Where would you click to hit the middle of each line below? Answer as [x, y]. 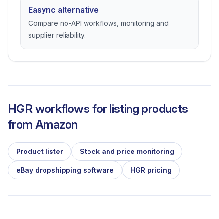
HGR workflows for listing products [98, 109]
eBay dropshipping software [65, 170]
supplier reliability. [57, 35]
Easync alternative [64, 10]
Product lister [40, 151]
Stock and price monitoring [127, 151]
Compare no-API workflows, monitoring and [99, 23]
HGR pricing [151, 170]
